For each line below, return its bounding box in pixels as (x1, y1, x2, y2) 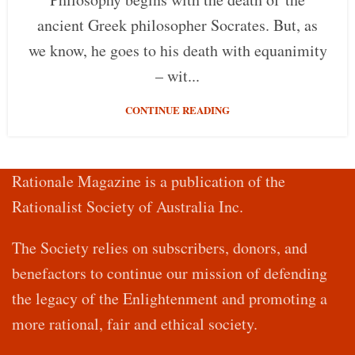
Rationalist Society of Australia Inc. (12, 195, 243, 217)
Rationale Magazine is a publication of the (12, 170, 285, 192)
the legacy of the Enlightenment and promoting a (12, 287, 327, 309)
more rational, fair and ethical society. (12, 312, 258, 334)
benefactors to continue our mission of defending (12, 261, 327, 284)
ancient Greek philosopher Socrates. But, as (37, 14, 318, 36)
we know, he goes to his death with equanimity (28, 40, 327, 62)
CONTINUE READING (125, 102, 230, 118)
